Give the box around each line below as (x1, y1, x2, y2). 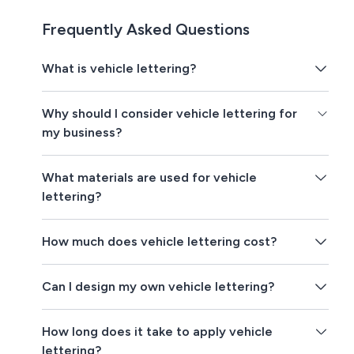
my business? (42, 125, 122, 141)
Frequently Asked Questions (42, 20, 250, 40)
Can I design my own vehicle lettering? (42, 279, 275, 295)
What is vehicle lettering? (42, 61, 197, 77)
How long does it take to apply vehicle (42, 324, 273, 340)
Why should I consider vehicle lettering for (42, 106, 298, 122)
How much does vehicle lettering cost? (42, 234, 277, 250)
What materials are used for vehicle (42, 170, 258, 186)
